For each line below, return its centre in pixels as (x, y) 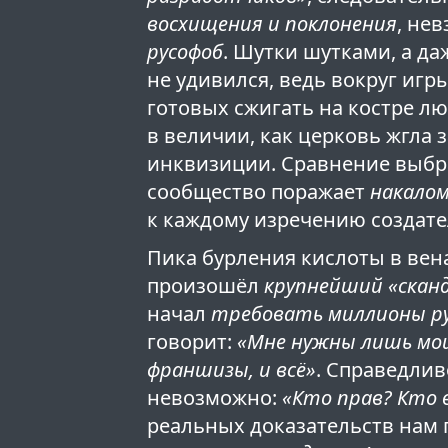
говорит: (192, 342)
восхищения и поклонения (272, 24)
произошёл (206, 286)
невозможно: (215, 398)
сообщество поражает (259, 192)
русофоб (185, 52)
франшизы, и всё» (232, 370)
